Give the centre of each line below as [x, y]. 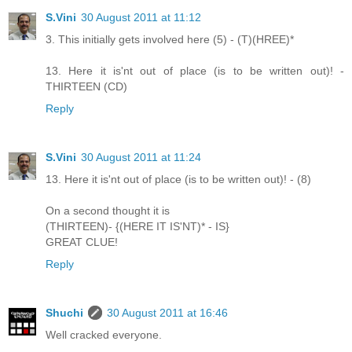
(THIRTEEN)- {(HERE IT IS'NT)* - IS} [137, 226]
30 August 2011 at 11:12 [141, 17]
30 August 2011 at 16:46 [167, 312]
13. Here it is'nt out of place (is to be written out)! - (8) [178, 179]
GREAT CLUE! [82, 242]
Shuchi [64, 312]
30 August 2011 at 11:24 [141, 157]
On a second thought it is [108, 210]
